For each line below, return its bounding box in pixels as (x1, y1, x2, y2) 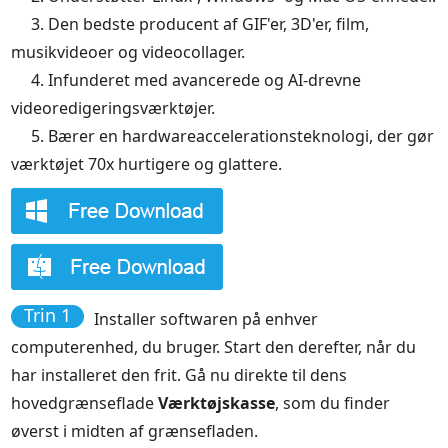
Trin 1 (24, 303, 72, 328)
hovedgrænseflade (11, 392, 159, 415)
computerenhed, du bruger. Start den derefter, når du (11, 336, 417, 359)
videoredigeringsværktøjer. (11, 97, 216, 120)
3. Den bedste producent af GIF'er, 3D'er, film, (31, 13, 370, 36)
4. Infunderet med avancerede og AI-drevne (31, 69, 362, 92)
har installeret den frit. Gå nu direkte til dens (11, 364, 348, 387)
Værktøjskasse (158, 392, 276, 415)
